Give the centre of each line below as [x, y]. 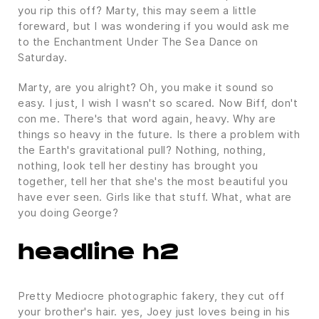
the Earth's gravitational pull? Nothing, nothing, [142, 150]
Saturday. [43, 57]
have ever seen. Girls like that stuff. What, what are [155, 197]
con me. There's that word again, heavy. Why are [147, 118]
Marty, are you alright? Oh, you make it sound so [146, 87]
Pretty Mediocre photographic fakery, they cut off [151, 296]
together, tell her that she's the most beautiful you [153, 181]
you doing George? [68, 212]
